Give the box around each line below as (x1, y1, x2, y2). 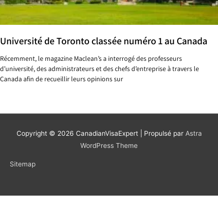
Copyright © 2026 (16, 129, 76, 137)
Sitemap (10, 160, 36, 168)
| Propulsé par (138, 129, 185, 137)
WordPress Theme (80, 141, 138, 149)
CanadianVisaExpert (75, 129, 138, 137)
